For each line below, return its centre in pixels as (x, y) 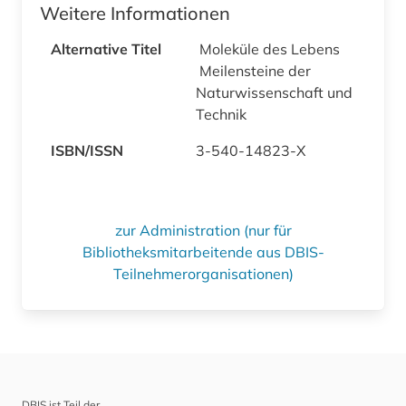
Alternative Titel (106, 48)
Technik (223, 114)
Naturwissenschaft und (274, 92)
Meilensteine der (255, 70)
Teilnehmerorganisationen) (203, 273)
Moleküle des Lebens (271, 48)
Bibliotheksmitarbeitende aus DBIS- (203, 251)
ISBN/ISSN (87, 150)
